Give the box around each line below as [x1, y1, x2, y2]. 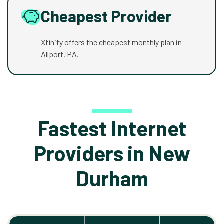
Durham [75, 165, 148, 190]
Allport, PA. [41, 49, 79, 59]
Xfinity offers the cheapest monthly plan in [41, 37, 182, 47]
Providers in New [33, 140, 190, 165]
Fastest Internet [37, 115, 186, 140]
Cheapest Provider [41, 6, 172, 25]
